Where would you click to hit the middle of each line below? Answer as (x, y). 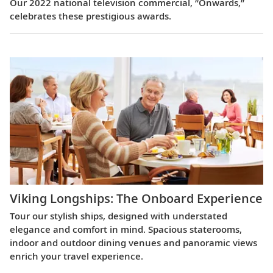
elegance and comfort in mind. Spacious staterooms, (126, 229)
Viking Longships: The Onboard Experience (136, 199)
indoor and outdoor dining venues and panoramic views (133, 243)
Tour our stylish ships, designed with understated (119, 216)
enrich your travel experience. (76, 256)
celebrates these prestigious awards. (90, 16)
